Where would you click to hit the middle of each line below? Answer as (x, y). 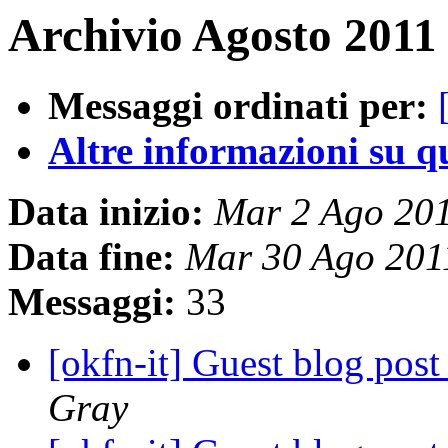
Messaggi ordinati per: (238, 106)
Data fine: (91, 257)
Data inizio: (106, 212)
